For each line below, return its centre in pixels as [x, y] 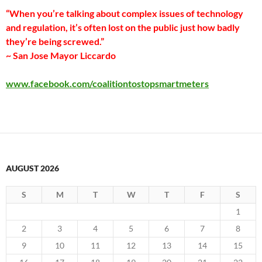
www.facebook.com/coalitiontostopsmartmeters [107, 83]
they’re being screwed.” [55, 41]
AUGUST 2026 [32, 168]
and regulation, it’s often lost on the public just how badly [123, 27]
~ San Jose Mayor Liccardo [61, 55]
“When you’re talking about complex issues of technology [125, 13]
